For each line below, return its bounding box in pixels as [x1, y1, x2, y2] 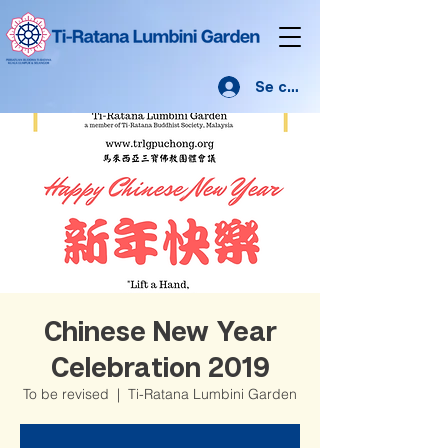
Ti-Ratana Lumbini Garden [128, 385, 297, 403]
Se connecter [255, 77, 356, 95]
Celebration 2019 [50, 350, 270, 383]
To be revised [23, 385, 109, 403]
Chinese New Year [43, 314, 277, 347]
